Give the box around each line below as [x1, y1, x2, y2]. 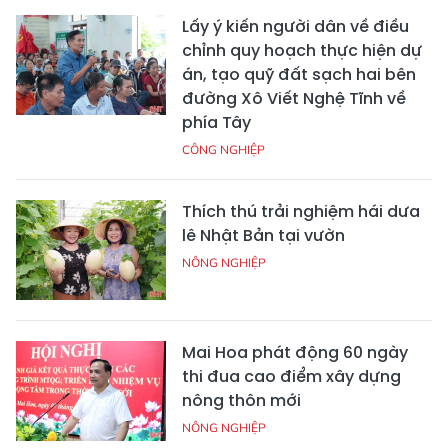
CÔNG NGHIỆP [182, 141, 265, 157]
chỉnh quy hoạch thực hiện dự [182, 38, 422, 62]
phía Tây [182, 110, 251, 134]
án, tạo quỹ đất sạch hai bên [182, 62, 416, 86]
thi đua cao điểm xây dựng [182, 364, 401, 388]
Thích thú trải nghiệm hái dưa [182, 199, 420, 223]
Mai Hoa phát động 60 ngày [182, 340, 408, 364]
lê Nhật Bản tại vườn [182, 223, 345, 247]
